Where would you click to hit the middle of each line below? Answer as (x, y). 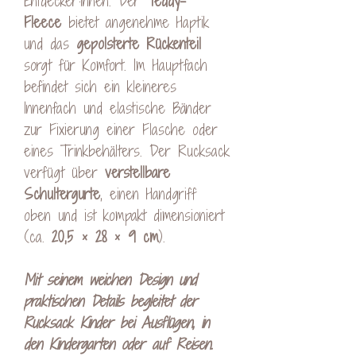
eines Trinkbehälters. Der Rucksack (127, 151)
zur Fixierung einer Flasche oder (121, 129)
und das (50, 43)
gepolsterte (108, 43)
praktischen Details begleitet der (110, 301)
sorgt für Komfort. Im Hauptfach (116, 65)
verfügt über (64, 172)
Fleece (43, 22)
